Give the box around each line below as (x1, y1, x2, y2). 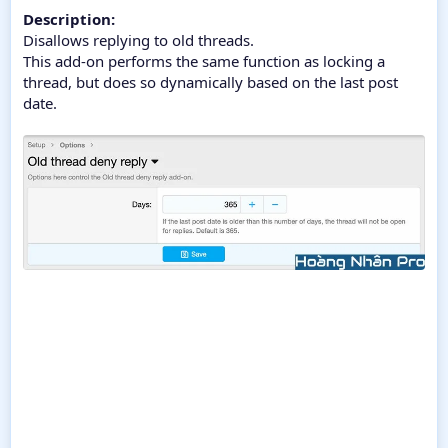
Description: (23, 8, 115, 29)
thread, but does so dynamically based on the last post (23, 71, 398, 92)
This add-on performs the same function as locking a (23, 50, 385, 71)
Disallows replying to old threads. (23, 29, 254, 50)
